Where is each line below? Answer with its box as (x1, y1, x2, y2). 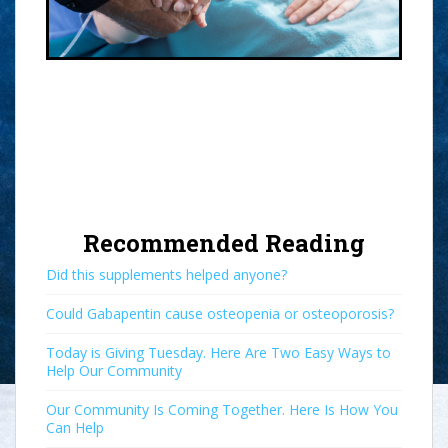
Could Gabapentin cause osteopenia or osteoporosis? (46, 303, 394, 323)
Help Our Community (46, 360, 182, 380)
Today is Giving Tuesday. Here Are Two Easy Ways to (46, 342, 391, 362)
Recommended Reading (83, 226, 365, 259)
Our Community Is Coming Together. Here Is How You (46, 399, 398, 419)
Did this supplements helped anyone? (46, 264, 287, 284)
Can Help (46, 417, 104, 437)
